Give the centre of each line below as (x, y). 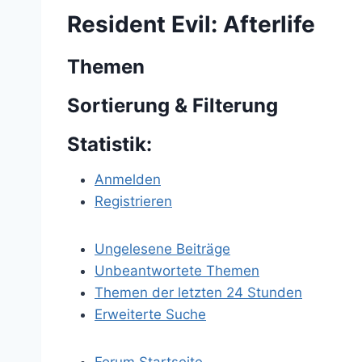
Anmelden (128, 179)
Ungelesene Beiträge (162, 249)
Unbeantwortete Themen (177, 271)
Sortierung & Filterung (173, 105)
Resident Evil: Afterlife (191, 24)
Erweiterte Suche (150, 314)
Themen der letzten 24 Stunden (198, 293)
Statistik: (109, 144)
